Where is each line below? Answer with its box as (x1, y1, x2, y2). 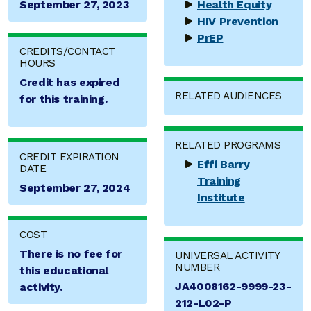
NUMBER (175, 261, 219, 274)
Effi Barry (197, 158, 250, 171)
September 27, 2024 (19, 181, 131, 195)
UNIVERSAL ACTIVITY (175, 249, 279, 262)
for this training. (19, 92, 108, 106)
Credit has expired (19, 76, 120, 90)
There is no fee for (19, 247, 122, 261)
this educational (19, 264, 108, 278)
